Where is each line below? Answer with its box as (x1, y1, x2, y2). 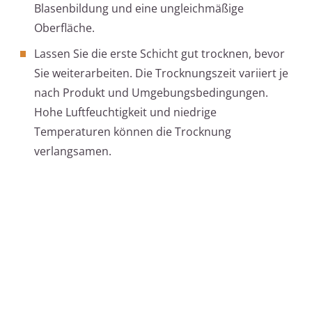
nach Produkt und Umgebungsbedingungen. (34, 85, 268, 101)
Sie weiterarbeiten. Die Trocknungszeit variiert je (34, 65, 288, 81)
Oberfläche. (34, 20, 95, 36)
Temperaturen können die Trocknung (34, 124, 231, 140)
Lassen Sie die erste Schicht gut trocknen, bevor (34, 46, 285, 62)
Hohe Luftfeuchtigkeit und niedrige (34, 104, 217, 120)
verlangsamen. (34, 143, 111, 159)
